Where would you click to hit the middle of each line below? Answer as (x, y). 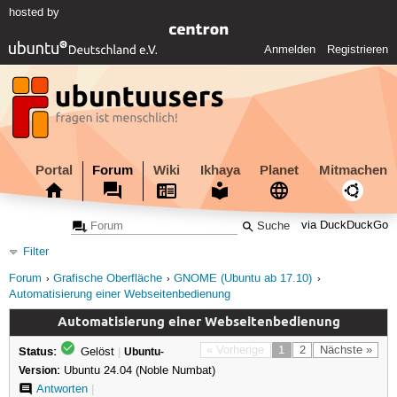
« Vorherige (236, 350)
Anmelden (290, 50)
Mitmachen (353, 170)
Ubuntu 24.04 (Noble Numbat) (137, 370)
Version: (39, 370)
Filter (36, 252)
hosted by (34, 13)
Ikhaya (220, 170)
